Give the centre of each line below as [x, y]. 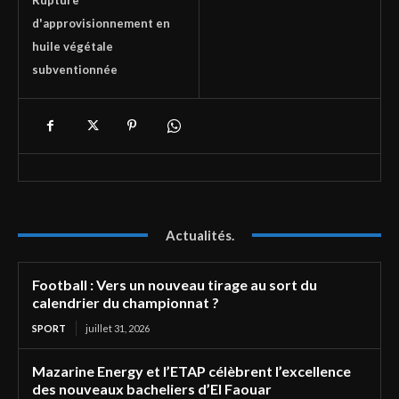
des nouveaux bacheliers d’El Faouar [152, 388]
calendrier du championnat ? [126, 302]
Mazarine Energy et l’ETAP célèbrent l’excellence [191, 370]
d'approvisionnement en [101, 23]
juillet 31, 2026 [118, 328]
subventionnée [75, 69]
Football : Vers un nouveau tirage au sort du [175, 284]
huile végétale [73, 46]
